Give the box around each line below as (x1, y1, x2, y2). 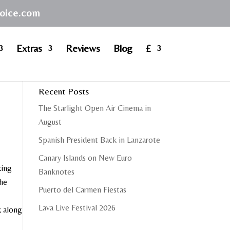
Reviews (65, 42, 100, 54)
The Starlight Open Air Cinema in (38, 103, 151, 113)
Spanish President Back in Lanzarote (38, 135, 160, 145)
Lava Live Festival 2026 (38, 203, 116, 213)
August (38, 117, 62, 127)
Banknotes (38, 167, 74, 177)
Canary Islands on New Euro (38, 153, 132, 163)
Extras (16, 42, 42, 54)
